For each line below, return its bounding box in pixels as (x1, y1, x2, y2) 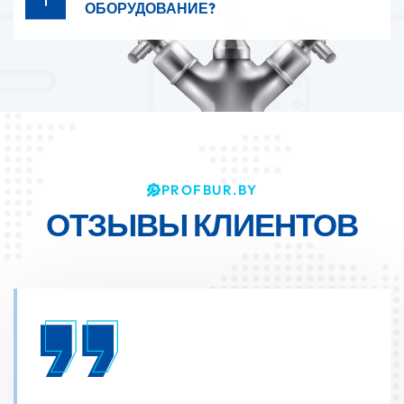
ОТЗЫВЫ (46, 205, 193, 245)
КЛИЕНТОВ (193, 205, 358, 245)
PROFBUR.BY (161, 181, 258, 199)
